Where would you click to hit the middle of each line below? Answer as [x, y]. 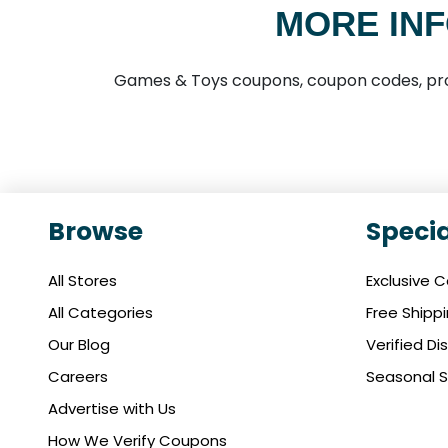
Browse [95, 232]
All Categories [100, 313]
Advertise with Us [112, 409]
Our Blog [79, 345]
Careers [78, 377]
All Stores [82, 281]
